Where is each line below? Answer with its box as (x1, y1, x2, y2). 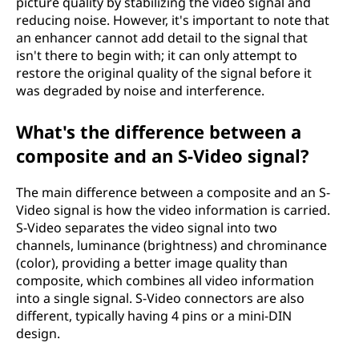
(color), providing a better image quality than (16, 253, 288, 272)
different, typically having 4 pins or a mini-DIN (16, 306, 292, 325)
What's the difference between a (16, 119, 301, 143)
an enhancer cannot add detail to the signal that (16, 28, 308, 46)
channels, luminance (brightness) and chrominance (16, 236, 327, 254)
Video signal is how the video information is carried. (16, 200, 330, 219)
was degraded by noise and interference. (16, 81, 264, 99)
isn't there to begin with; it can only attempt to (16, 46, 297, 64)
